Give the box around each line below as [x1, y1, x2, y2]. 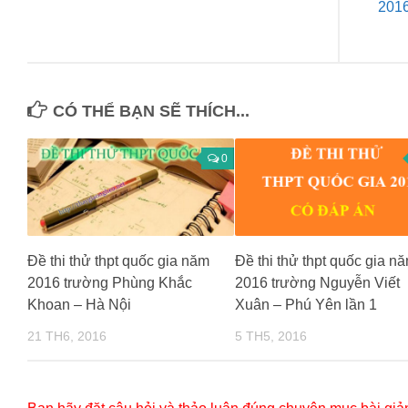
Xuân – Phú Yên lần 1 [234, 297, 377, 313]
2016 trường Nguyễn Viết [234, 275, 400, 291]
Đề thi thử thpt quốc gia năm [27, 253, 209, 270]
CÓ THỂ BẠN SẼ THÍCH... [53, 102, 250, 121]
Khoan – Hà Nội [27, 297, 131, 313]
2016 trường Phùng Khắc [27, 275, 192, 291]
